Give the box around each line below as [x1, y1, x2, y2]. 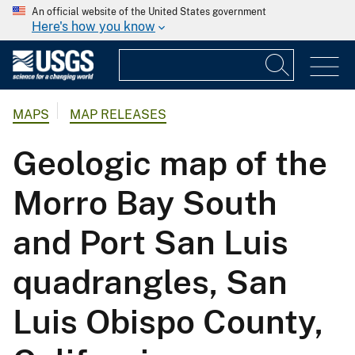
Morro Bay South [13, 183, 277, 223]
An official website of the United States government [32, 6, 266, 17]
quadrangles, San [13, 262, 288, 302]
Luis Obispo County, [13, 302, 323, 342]
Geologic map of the [13, 143, 327, 183]
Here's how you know [32, 19, 155, 34]
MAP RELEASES [70, 107, 166, 123]
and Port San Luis [13, 223, 288, 262]
